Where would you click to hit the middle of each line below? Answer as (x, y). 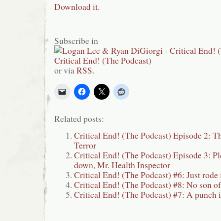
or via (65, 70)
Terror (85, 145)
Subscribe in (76, 41)
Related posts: (79, 119)
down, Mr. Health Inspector (122, 165)
